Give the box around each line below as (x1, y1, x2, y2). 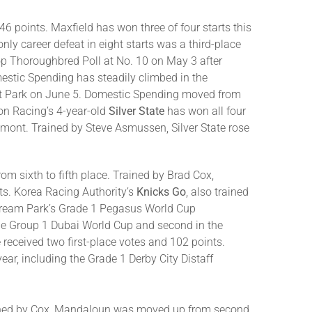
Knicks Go (136, 185, 186, 198)
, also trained (186, 185, 249, 198)
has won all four (167, 104, 246, 118)
